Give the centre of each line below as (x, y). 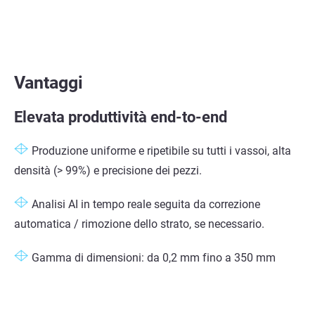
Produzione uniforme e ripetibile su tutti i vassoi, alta (161, 151)
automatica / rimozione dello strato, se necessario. (139, 224)
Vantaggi (49, 83)
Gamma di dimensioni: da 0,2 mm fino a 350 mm (154, 258)
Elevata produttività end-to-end (122, 117)
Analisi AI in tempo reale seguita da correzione (146, 205)
